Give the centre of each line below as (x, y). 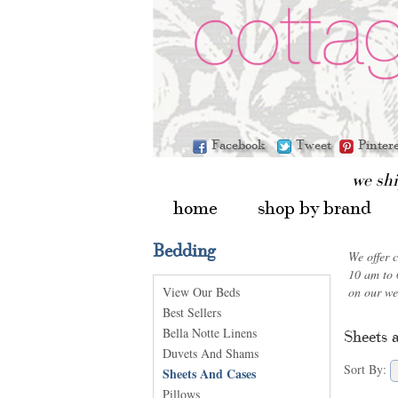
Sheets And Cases (209, 374)
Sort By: (365, 369)
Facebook (242, 144)
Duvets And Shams (211, 353)
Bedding (184, 250)
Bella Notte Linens (210, 333)
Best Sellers (192, 312)
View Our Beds (201, 292)
